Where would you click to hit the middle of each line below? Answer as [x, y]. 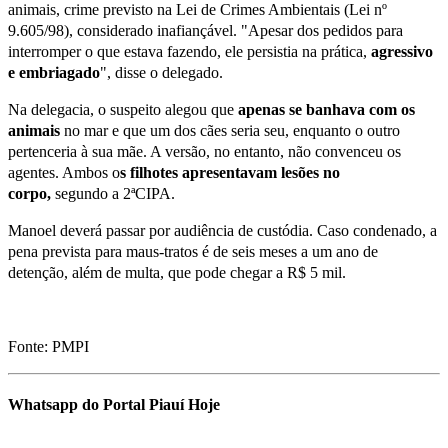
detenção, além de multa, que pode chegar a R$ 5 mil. [177, 272]
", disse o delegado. [161, 72]
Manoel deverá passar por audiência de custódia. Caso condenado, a [222, 230]
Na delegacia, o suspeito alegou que [121, 109]
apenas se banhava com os [324, 109]
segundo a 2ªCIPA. [115, 193]
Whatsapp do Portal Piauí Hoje [114, 405]
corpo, [31, 193]
